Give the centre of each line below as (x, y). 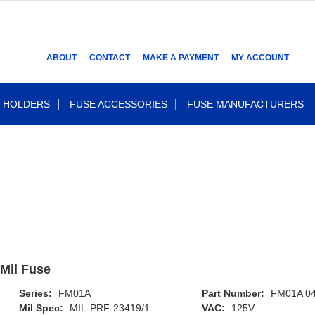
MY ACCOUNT (260, 58)
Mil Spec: (41, 308)
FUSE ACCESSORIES (118, 104)
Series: (35, 293)
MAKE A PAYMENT (181, 58)
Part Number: (233, 293)
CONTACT (110, 58)
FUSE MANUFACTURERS (245, 104)
